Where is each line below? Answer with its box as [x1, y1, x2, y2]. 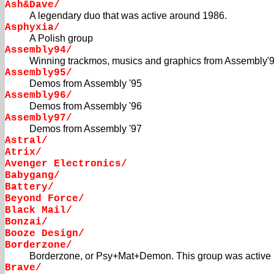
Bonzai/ [5, 217, 48, 228]
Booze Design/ [5, 228, 84, 240]
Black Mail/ [5, 205, 72, 217]
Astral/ [5, 135, 48, 147]
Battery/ [5, 182, 54, 193]
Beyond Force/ [5, 193, 84, 205]
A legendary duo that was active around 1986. [29, 10, 227, 21]
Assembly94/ [5, 45, 72, 56]
